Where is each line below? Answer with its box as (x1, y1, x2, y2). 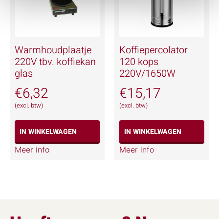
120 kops (119, 54, 158, 69)
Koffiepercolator (119, 43, 188, 57)
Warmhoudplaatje (15, 43, 91, 57)
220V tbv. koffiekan (15, 54, 96, 69)
